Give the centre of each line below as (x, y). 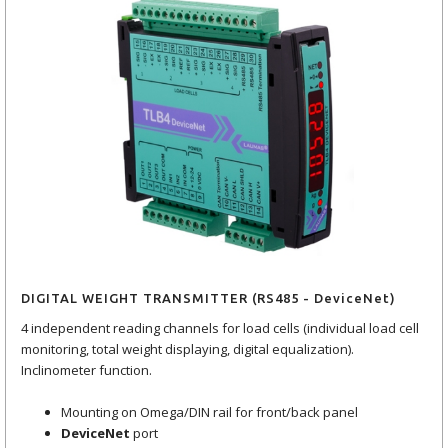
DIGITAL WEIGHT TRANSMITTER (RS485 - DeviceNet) (208, 298)
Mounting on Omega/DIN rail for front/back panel (209, 411)
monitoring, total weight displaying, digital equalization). (187, 348)
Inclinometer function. (86, 369)
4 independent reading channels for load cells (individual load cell (220, 327)
